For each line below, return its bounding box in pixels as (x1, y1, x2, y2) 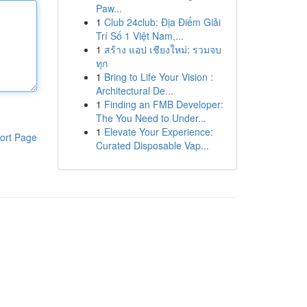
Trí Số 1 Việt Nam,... (95, 29, 184, 42)
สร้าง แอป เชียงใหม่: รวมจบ (103, 42, 221, 56)
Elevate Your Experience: (103, 125, 213, 138)
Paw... (95, 1, 122, 15)
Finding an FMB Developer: (103, 97, 223, 111)
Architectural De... (95, 84, 173, 97)
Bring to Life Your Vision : (103, 70, 213, 84)
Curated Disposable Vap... (95, 138, 209, 152)
